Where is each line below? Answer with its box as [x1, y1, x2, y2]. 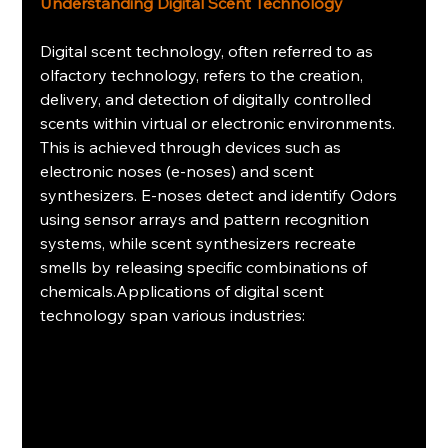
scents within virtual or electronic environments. [40, 113, 400, 134]
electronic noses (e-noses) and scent [40, 161, 319, 182]
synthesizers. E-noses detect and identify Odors [40, 185, 402, 206]
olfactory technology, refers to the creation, [40, 65, 368, 86]
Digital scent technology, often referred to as [40, 41, 378, 62]
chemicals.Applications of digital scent [40, 281, 329, 302]
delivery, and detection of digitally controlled [40, 89, 376, 110]
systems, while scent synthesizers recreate [40, 233, 361, 254]
